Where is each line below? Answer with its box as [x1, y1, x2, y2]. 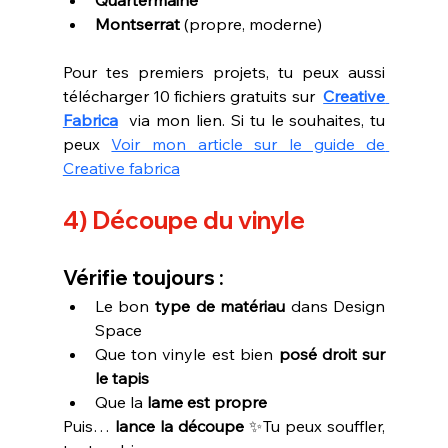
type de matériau [154, 295, 286, 316]
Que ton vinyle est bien [94, 343, 279, 364]
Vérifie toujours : [62, 264, 224, 290]
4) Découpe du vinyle [62, 204, 305, 235]
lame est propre [146, 391, 267, 412]
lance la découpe [114, 415, 244, 436]
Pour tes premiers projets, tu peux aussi [62, 61, 386, 82]
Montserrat [94, 13, 180, 34]
